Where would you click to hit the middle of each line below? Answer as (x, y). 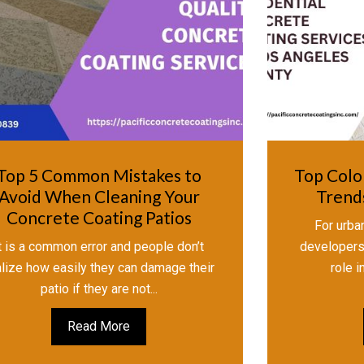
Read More (99, 327)
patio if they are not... (99, 289)
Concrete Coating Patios (99, 218)
